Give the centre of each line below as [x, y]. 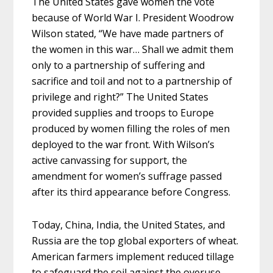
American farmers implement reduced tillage [133, 256]
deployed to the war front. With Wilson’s [123, 144]
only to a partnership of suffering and [119, 65]
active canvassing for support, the [110, 160]
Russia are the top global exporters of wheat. [135, 240]
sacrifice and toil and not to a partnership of [132, 81]
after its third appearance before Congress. [131, 192]
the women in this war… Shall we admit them [133, 49]
